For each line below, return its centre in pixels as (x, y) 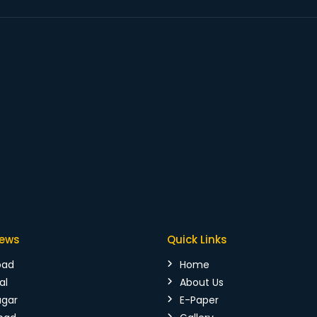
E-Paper (199, 300)
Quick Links (197, 239)
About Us (202, 282)
